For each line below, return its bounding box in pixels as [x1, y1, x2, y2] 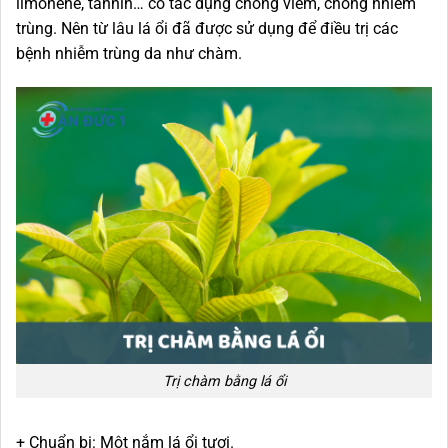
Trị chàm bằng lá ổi [162, 372, 286, 390]
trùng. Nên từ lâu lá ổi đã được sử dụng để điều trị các [16, 18, 398, 38]
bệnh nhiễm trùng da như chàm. [16, 43, 242, 63]
